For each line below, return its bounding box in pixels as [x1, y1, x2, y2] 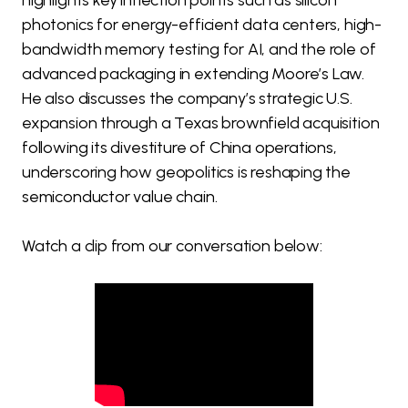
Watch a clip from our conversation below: [22, 236, 326, 257]
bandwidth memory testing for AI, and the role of [22, 39, 376, 60]
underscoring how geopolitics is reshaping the [22, 162, 351, 183]
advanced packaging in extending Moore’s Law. [22, 64, 365, 85]
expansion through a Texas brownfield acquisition [22, 113, 380, 134]
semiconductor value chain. [22, 187, 218, 208]
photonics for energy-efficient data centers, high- [22, 15, 382, 36]
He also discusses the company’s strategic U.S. [22, 88, 352, 109]
